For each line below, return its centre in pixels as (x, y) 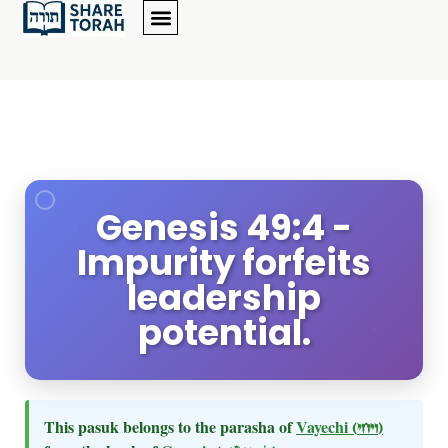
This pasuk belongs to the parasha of (170, 426)
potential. (224, 332)
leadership (224, 297)
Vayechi (324, 426)
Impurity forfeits (224, 262)
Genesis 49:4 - (224, 227)
